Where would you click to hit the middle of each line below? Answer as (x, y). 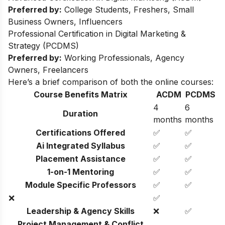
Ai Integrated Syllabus (80, 146)
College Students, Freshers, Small (128, 10)
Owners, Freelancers (48, 70)
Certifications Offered (80, 133)
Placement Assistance (80, 159)
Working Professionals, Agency (123, 58)
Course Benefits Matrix (80, 95)
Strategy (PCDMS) (43, 46)
